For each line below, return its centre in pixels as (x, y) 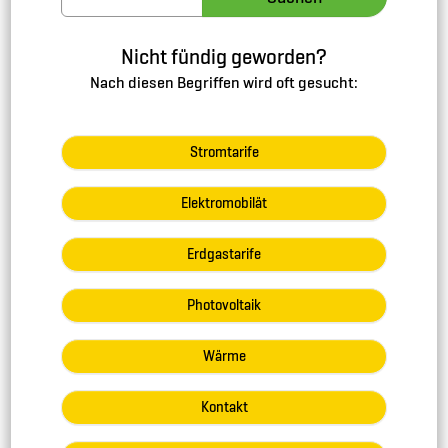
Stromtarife (224, 152)
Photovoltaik (224, 305)
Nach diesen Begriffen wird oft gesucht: (224, 82)
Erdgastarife (224, 254)
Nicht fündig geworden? (224, 56)
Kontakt (224, 407)
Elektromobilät (224, 203)
